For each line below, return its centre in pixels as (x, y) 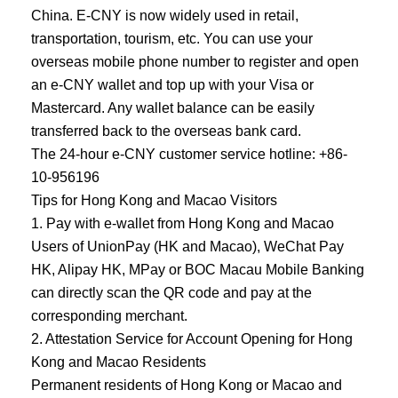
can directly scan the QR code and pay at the (171, 293)
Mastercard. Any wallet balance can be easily (172, 108)
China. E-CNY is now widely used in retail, (164, 16)
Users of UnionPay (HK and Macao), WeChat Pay (187, 247)
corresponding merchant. (109, 316)
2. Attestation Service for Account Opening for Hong (191, 339)
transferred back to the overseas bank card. (166, 131)
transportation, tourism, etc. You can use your (171, 39)
